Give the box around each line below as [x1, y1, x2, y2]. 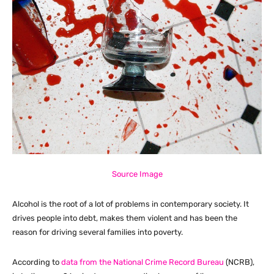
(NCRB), [224, 257, 254, 267]
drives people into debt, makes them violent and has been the [12, 213, 237, 223]
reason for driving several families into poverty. [12, 227, 183, 237]
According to [12, 257, 61, 267]
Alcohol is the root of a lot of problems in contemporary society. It [12, 199, 249, 209]
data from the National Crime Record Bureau [61, 257, 224, 267]
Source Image [111, 169, 163, 179]
